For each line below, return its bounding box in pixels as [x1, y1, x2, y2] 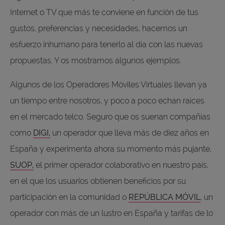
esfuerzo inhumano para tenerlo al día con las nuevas [10, 39, 203, 49]
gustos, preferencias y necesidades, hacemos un [10, 23, 187, 33]
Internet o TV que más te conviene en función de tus [10, 7, 198, 17]
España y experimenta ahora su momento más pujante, [10, 144, 211, 154]
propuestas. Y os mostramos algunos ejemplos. [10, 55, 181, 65]
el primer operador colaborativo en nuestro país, [34, 160, 208, 170]
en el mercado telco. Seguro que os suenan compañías [10, 111, 210, 122]
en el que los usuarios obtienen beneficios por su [10, 176, 186, 186]
